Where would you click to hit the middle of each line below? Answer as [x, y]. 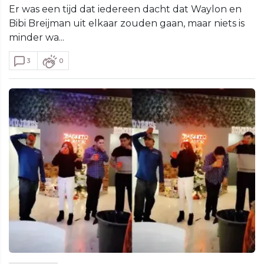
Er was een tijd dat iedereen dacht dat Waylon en [125, 9]
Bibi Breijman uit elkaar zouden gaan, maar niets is [127, 23]
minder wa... [37, 37]
